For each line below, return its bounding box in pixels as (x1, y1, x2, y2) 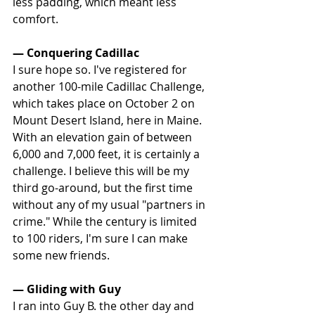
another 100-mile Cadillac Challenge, (13, 78, 207, 94)
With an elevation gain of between (13, 129, 195, 145)
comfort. (13, 11, 58, 27)
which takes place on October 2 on (13, 95, 198, 111)
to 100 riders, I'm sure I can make (13, 230, 191, 246)
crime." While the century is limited (13, 213, 200, 229)
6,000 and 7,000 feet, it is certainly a (13, 146, 202, 162)
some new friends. (13, 247, 110, 263)
